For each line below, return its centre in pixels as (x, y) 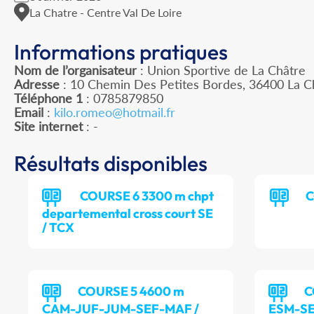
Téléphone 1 (48, 98)
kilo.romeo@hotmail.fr (115, 112)
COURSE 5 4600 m (131, 292)
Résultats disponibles (111, 164)
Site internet (48, 127)
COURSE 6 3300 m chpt (146, 196)
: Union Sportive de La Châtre (221, 70)
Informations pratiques (121, 52)
